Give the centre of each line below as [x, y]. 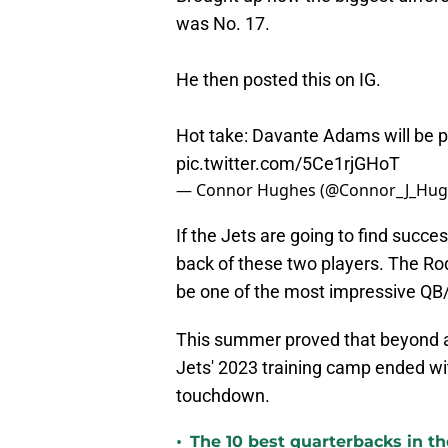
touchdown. [223, 396]
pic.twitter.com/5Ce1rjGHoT [288, 164]
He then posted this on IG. [278, 80]
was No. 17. [223, 24]
